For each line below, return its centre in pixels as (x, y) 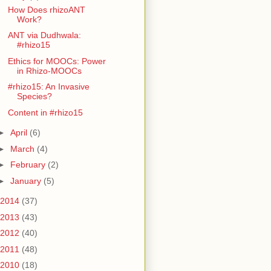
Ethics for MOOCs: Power (57, 61)
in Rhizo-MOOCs (49, 70)
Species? (34, 96)
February (29, 165)
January (27, 181)
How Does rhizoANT (46, 9)
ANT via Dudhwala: (44, 35)
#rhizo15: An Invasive (48, 87)
